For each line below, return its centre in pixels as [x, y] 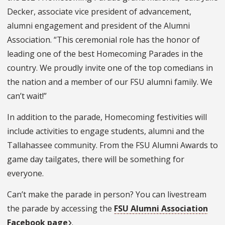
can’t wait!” [27, 96]
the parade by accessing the [61, 209]
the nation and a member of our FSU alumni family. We [110, 82]
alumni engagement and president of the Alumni [98, 26]
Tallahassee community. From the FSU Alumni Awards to [113, 145]
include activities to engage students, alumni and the [106, 131]
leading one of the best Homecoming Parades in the [105, 54]
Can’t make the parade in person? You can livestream [107, 195]
